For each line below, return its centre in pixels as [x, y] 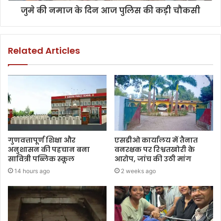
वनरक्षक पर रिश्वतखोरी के [155, 149]
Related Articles [44, 50]
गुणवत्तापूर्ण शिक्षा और [42, 140]
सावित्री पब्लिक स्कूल [41, 159]
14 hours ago [32, 171]
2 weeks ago [138, 171]
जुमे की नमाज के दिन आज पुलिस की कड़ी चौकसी [110, 10]
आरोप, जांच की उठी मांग [153, 159]
